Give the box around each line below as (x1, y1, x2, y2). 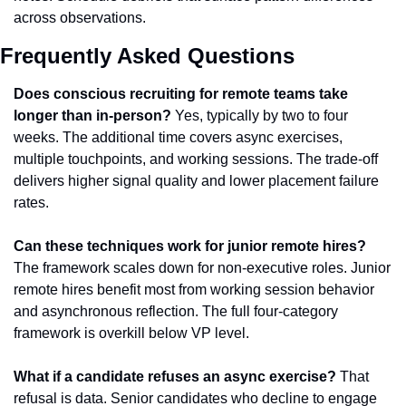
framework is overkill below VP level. (14, 325, 249, 341)
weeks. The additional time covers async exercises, (14, 130, 343, 145)
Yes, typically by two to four (171, 108, 348, 123)
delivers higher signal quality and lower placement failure (14, 173, 379, 188)
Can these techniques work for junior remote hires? (14, 238, 366, 254)
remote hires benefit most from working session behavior (14, 282, 374, 297)
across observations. (14, 10, 146, 25)
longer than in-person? (14, 108, 171, 123)
